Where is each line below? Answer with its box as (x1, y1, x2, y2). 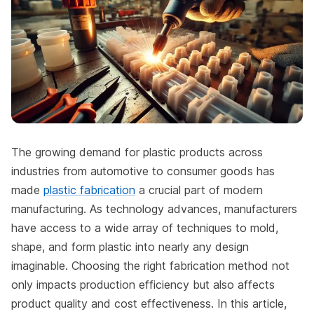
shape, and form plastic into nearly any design (11, 239, 249, 254)
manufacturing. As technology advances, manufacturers (11, 201, 297, 216)
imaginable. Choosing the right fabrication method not (11, 258, 289, 273)
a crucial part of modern (135, 182, 263, 197)
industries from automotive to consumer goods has (11, 163, 275, 178)
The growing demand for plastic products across (11, 144, 263, 159)
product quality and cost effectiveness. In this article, (11, 296, 287, 310)
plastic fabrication (43, 182, 135, 197)
